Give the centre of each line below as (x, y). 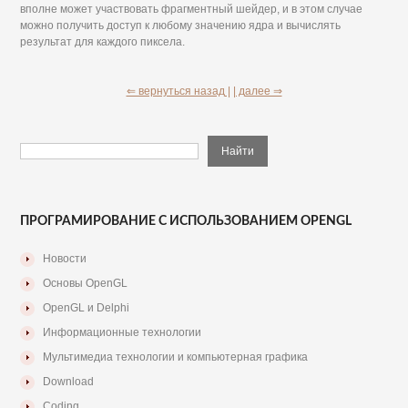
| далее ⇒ (257, 91)
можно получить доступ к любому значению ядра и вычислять (181, 25)
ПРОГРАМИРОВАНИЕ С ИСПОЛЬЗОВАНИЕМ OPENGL (186, 221)
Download (69, 382)
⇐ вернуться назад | (178, 91)
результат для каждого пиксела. (103, 42)
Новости (65, 259)
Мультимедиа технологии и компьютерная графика (176, 357)
